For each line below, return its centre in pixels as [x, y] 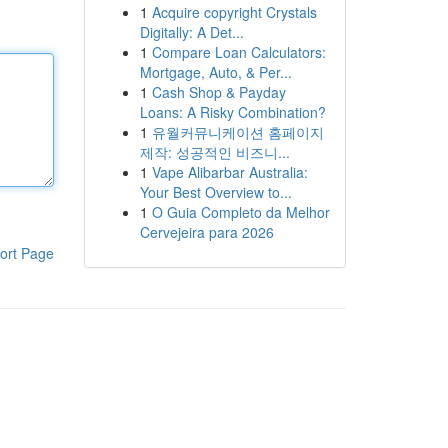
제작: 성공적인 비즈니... [214, 152]
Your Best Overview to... [215, 192]
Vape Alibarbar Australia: [229, 172]
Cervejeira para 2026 [206, 232]
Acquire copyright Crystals [234, 12]
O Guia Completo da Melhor [240, 212]
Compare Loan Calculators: [238, 52]
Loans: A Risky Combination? [232, 112]
